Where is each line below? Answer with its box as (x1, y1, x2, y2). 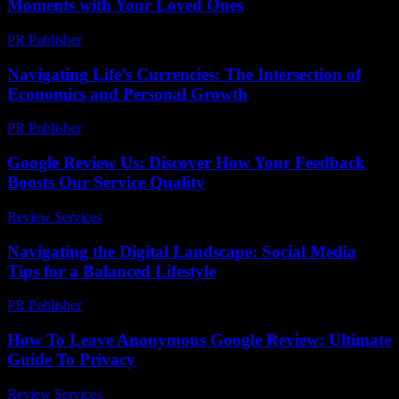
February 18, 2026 (89, 297, 193, 313)
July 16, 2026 (110, 208, 186, 224)
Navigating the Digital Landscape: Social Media (7, 241, 356, 261)
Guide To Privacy (7, 350, 135, 370)
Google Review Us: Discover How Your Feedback (7, 153, 365, 173)
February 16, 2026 (89, 120, 193, 136)
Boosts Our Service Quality (7, 173, 205, 192)
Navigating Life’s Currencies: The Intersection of (7, 64, 361, 84)
